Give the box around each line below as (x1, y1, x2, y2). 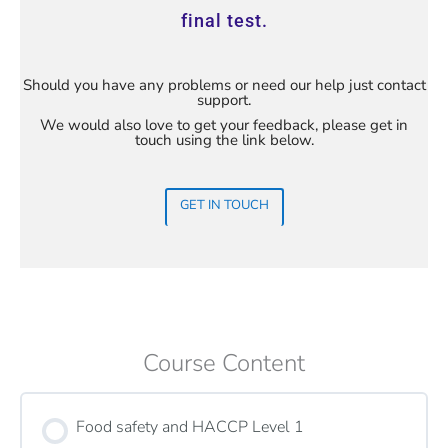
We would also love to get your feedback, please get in (40, 114, 408, 135)
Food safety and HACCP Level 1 (76, 415, 304, 438)
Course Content (143, 346, 305, 379)
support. (197, 89, 251, 110)
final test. (180, 9, 268, 31)
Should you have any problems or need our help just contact (22, 74, 426, 95)
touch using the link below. (134, 129, 314, 150)
